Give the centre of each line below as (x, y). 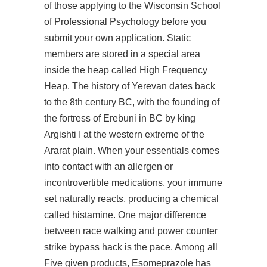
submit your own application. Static (117, 38)
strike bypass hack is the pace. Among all (131, 247)
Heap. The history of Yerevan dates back (130, 86)
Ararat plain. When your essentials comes (132, 150)
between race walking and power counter (131, 231)
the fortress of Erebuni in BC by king (120, 118)
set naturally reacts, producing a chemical (131, 199)
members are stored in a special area (122, 54)
